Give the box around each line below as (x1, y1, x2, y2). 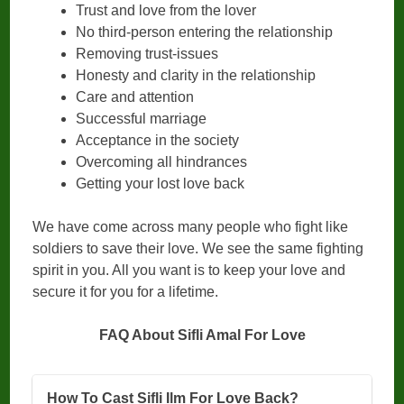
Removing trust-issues (76, 46, 219, 62)
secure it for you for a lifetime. (32, 284, 219, 300)
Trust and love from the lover (76, 3, 257, 19)
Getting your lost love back (76, 176, 245, 192)
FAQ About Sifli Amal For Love (98, 327, 306, 344)
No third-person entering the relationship (76, 24, 334, 41)
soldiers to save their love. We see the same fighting (32, 241, 364, 257)
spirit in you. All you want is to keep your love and (32, 262, 346, 279)
